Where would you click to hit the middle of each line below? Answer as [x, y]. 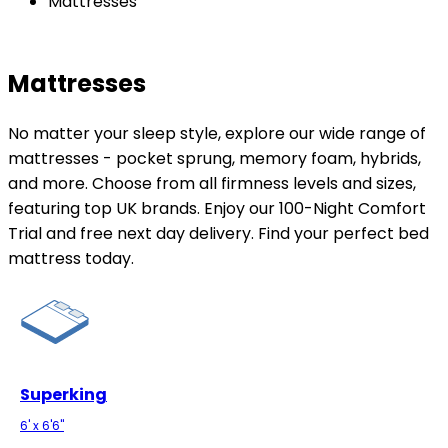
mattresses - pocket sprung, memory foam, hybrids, [214, 158]
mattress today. [71, 258]
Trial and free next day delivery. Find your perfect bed [218, 233]
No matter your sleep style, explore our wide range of [217, 133]
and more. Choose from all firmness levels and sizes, [212, 183]
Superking [63, 395]
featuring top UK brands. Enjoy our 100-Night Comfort [217, 208]
